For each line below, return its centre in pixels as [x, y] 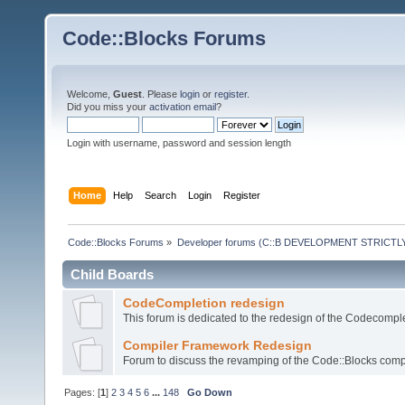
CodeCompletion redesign [203, 303]
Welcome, [90, 94]
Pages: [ [83, 393]
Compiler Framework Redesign [217, 345]
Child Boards [112, 274]
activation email [183, 107]
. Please [161, 94]
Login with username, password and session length [179, 143]
